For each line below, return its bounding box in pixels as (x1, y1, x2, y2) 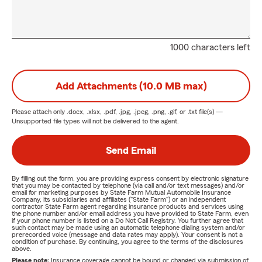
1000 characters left (170, 43, 250, 52)
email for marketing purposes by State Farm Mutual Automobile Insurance (12, 189, 231, 196)
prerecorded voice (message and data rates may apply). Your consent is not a (12, 231, 243, 238)
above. (12, 245, 32, 252)
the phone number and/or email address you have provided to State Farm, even (12, 210, 249, 217)
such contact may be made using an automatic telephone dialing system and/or (12, 224, 245, 231)
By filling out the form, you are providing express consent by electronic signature (12, 175, 249, 182)
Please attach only (12, 108, 67, 115)
